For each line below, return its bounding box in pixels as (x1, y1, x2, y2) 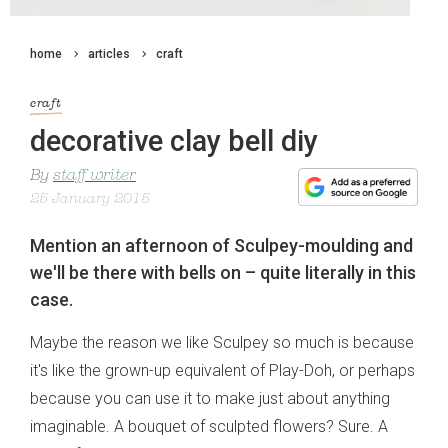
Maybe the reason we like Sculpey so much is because (30, 333, 414, 353)
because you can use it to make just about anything (30, 389, 390, 409)
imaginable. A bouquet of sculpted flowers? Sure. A (30, 417, 388, 437)
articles (88, 47, 130, 61)
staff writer (53, 168, 136, 185)
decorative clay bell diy (30, 124, 318, 159)
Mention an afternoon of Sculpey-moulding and (30, 235, 413, 257)
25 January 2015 (30, 192, 150, 208)
